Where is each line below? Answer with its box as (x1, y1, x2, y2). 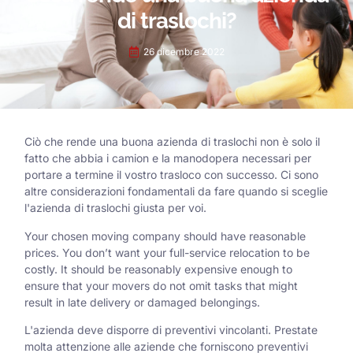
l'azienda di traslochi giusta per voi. (24, 201, 206, 215)
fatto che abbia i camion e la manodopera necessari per (24, 151, 311, 165)
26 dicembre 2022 (143, 46, 225, 58)
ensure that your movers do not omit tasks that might (24, 278, 298, 292)
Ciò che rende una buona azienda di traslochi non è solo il (24, 135, 320, 149)
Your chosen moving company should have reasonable (24, 229, 306, 243)
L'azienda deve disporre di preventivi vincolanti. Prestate (24, 322, 318, 336)
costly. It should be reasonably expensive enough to (24, 262, 292, 276)
